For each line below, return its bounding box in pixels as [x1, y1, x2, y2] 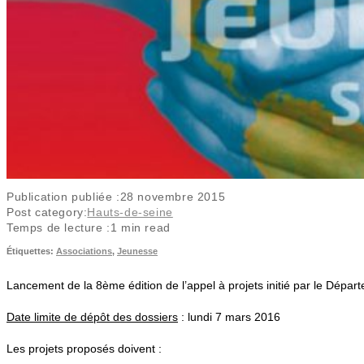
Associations [56, 245, 112, 256]
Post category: [6, 205, 88, 219]
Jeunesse [117, 245, 158, 256]
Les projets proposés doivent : [6, 341, 162, 355]
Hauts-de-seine [87, 205, 173, 219]
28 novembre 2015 [119, 189, 226, 203]
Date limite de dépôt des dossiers [6, 310, 178, 323]
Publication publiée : [6, 189, 120, 203]
